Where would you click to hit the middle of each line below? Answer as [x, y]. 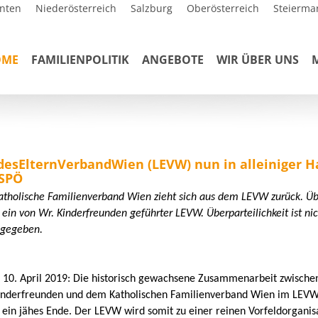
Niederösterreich [76, 8]
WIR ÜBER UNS [258, 60]
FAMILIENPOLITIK [80, 60]
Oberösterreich [223, 8]
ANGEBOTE [173, 60]
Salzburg [152, 8]
